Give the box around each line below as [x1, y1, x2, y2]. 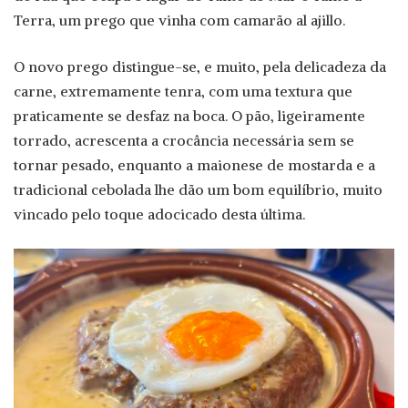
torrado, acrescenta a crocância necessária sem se [14, 131, 354, 150]
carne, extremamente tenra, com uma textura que [14, 82, 352, 101]
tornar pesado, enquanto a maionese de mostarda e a [14, 156, 375, 175]
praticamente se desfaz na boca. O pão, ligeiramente [14, 107, 365, 126]
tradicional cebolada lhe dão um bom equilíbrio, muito [14, 180, 382, 199]
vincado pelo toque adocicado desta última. [14, 205, 305, 224]
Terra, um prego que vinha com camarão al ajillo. [14, 11, 345, 30]
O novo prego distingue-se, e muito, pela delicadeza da [14, 57, 386, 76]
